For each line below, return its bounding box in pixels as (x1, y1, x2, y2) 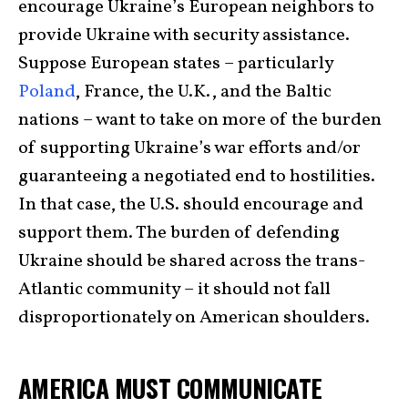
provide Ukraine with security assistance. (18, 23, 350, 49)
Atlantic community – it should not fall (18, 277, 331, 303)
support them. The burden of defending (18, 220, 340, 247)
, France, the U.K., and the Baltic (76, 79, 331, 106)
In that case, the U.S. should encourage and (18, 192, 363, 219)
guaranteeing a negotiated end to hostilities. (18, 164, 375, 190)
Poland (18, 79, 76, 106)
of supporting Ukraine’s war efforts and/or (18, 136, 361, 162)
